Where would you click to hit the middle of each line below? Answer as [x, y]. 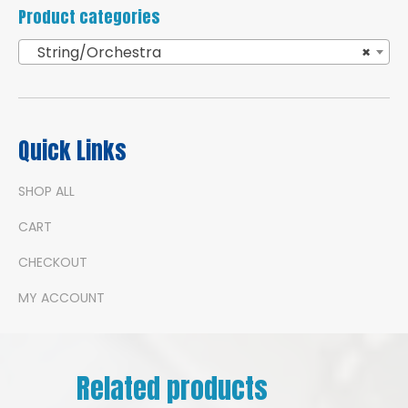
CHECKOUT [53, 262]
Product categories [89, 17]
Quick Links [72, 150]
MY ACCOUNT [61, 297]
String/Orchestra [94, 52]
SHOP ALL [46, 191]
